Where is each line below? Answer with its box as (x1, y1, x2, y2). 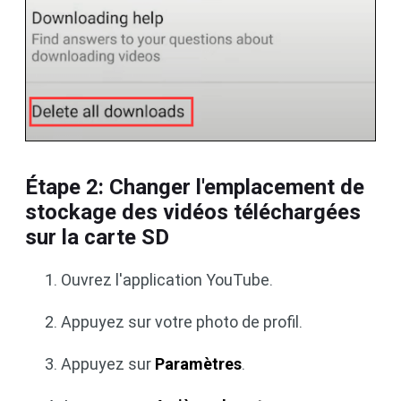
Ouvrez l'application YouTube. (61, 270, 273, 290)
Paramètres (155, 354, 242, 374)
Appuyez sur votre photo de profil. (61, 312, 303, 332)
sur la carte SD (25, 225, 169, 251)
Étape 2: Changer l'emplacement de (25, 175, 364, 200)
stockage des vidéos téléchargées (25, 200, 361, 226)
